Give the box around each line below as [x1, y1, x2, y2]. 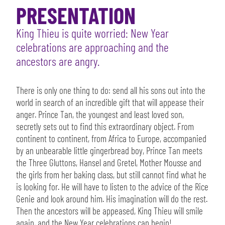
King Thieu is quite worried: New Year [16, 26, 169, 41]
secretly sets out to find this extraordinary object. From [16, 121, 194, 133]
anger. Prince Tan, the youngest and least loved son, [16, 108, 184, 121]
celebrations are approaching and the [16, 40, 169, 55]
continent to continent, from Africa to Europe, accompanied [16, 133, 206, 145]
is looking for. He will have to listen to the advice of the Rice [16, 181, 208, 193]
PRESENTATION [16, 2, 136, 29]
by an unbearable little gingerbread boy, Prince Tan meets [16, 145, 202, 157]
